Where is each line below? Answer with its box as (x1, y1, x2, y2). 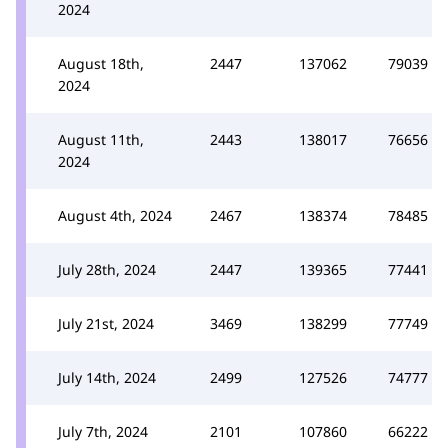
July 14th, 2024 (58, 367, 156, 387)
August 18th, (58, 53, 144, 73)
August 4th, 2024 (58, 205, 172, 225)
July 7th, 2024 (58, 421, 148, 441)
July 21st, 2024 (58, 313, 154, 333)
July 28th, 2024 (58, 259, 156, 279)
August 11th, (58, 129, 144, 149)
